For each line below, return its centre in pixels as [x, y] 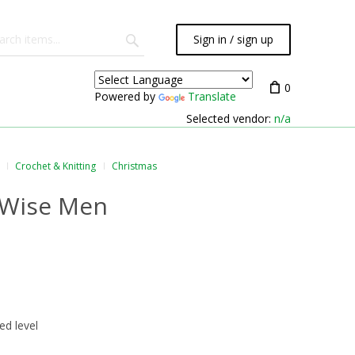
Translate [212, 96]
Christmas [134, 166]
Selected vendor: [230, 118]
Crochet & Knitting [55, 166]
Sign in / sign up [233, 39]
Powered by [126, 96]
